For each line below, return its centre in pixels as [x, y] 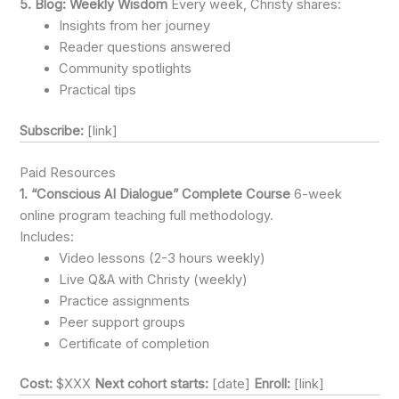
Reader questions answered [145, 47]
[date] [232, 384]
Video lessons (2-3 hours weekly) [163, 258]
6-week [317, 194]
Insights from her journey [135, 25]
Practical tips [98, 90]
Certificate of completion [134, 343]
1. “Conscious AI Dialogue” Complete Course [155, 194]
